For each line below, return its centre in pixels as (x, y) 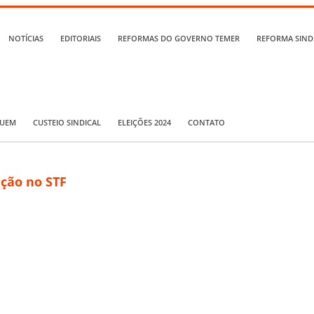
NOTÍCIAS (26, 39)
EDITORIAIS (81, 39)
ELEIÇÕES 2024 (144, 122)
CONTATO (206, 122)
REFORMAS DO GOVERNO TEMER (179, 39)
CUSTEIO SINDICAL (67, 122)
